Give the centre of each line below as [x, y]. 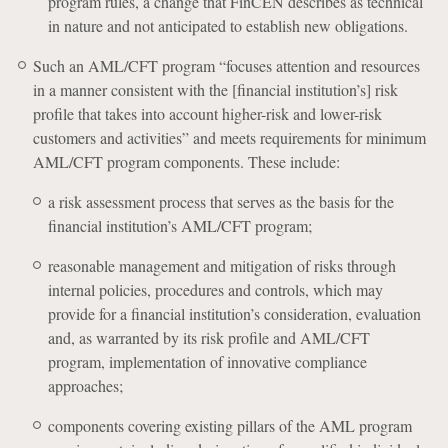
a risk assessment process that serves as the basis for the [220, 201]
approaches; [85, 385]
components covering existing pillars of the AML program [229, 425]
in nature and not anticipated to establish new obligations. [227, 25]
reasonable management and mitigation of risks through [221, 265]
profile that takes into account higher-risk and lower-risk [207, 113]
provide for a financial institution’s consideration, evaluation [234, 313]
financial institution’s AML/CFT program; [179, 225]
